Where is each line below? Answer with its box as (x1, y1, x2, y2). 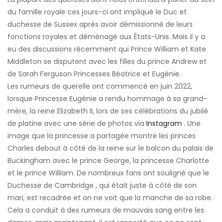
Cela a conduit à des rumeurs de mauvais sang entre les (7, 205, 204, 215)
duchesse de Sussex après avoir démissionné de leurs (7, 19, 193, 29)
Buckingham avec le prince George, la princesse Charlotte (7, 155, 209, 166)
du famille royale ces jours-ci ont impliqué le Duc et (7, 6, 187, 17)
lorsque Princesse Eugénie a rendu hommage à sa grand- (7, 93, 207, 104)
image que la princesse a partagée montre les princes (7, 130, 196, 141)
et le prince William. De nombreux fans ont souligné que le (7, 167, 209, 178)
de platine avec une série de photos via (7, 118, 146, 128)
